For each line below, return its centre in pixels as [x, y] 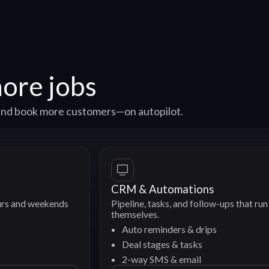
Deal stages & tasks [105, 244]
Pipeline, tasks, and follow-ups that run [132, 204]
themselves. [78, 215]
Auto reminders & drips [112, 229]
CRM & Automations [105, 189]
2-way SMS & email [104, 259]
